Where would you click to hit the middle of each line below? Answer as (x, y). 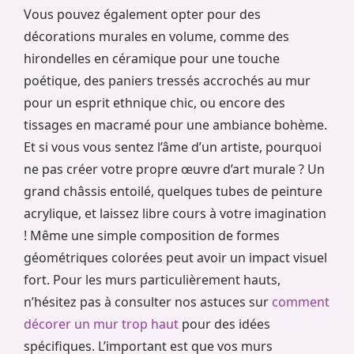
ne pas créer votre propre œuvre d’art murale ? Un (174, 169)
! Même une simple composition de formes (152, 236)
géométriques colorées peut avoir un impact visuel (175, 258)
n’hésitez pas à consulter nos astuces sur (148, 302)
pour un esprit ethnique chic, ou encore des (154, 103)
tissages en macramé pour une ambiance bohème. (175, 125)
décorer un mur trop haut (101, 324)
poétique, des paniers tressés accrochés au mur (167, 81)
